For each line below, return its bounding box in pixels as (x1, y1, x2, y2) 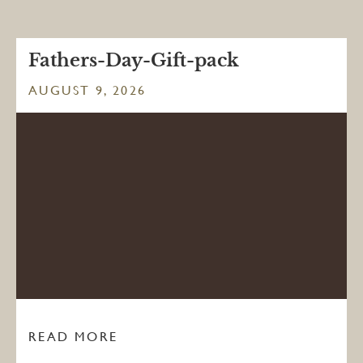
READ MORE (28, 329, 118, 345)
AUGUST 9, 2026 (28, 83, 147, 98)
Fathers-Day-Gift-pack (28, 49, 239, 71)
